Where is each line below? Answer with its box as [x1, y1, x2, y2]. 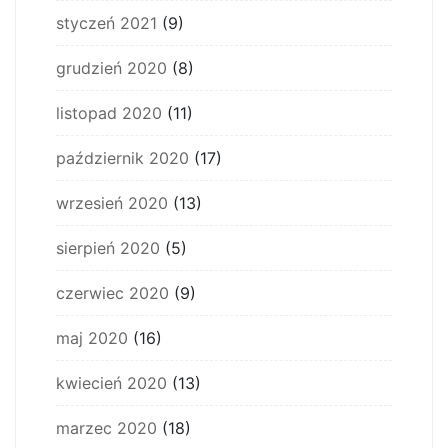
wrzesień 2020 [56, 193, 168, 213]
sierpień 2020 [56, 238, 160, 258]
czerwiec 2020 [56, 283, 169, 303]
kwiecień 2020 [56, 373, 167, 393]
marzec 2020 [56, 418, 157, 438]
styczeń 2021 [56, 13, 157, 33]
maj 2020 [56, 328, 128, 348]
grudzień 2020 [56, 58, 167, 78]
